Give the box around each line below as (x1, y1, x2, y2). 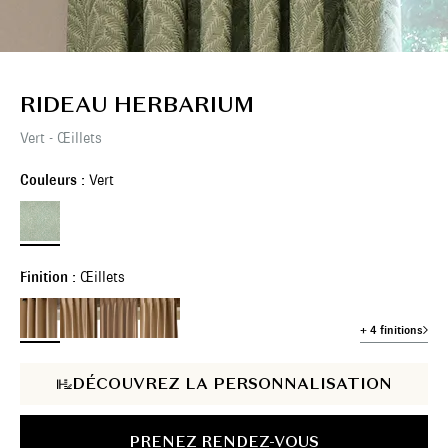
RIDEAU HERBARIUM (20, 90, 254, 118)
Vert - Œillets (20, 129, 102, 147)
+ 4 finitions (360, 323, 423, 337)
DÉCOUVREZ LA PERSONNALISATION (71, 373, 392, 394)
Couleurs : (20, 171, 89, 189)
